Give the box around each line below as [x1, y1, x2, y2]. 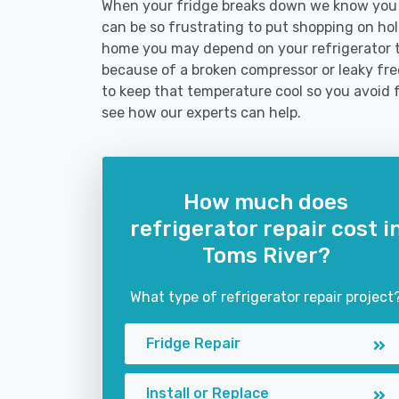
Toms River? [201, 243, 330, 268]
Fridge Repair [146, 335, 240, 352]
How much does [183, 190, 348, 215]
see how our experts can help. [102, 104, 301, 121]
